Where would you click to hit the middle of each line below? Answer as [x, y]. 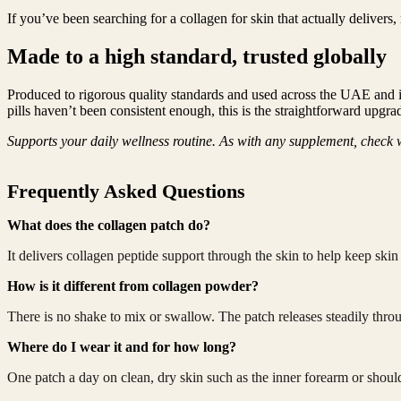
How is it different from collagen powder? [133, 286]
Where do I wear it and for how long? [122, 347]
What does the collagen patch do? [109, 226]
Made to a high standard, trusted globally [197, 57]
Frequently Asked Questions [126, 192]
